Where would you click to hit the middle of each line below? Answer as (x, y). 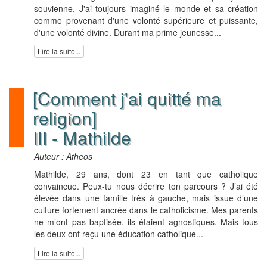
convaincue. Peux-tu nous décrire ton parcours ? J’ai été (146, 186)
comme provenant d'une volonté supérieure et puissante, (146, 20)
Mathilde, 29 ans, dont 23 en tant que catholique (146, 174)
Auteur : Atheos (63, 156)
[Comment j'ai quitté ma (127, 98)
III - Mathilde (82, 138)
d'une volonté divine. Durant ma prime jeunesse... (128, 32)
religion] (65, 118)
